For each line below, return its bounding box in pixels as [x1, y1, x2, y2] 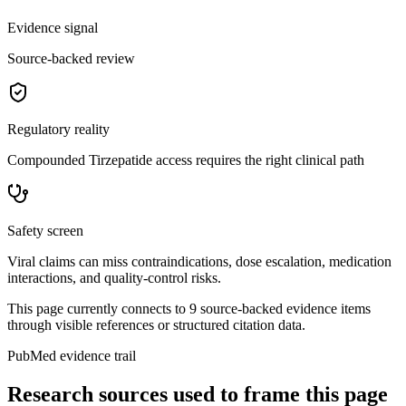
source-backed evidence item [197, 300, 365, 316]
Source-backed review [7, 50, 135, 66]
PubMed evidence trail [7, 347, 136, 363]
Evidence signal [7, 19, 98, 35]
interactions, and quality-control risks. [7, 269, 221, 285]
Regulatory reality [7, 121, 110, 137]
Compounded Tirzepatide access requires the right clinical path [7, 151, 364, 168]
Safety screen [7, 222, 83, 238]
